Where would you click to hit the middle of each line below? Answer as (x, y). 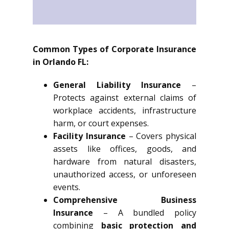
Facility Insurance (89, 136)
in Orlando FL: (61, 62)
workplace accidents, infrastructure (125, 110)
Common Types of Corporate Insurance (114, 49)
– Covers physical (161, 136)
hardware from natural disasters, (125, 162)
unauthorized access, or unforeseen (125, 174)
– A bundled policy (145, 213)
